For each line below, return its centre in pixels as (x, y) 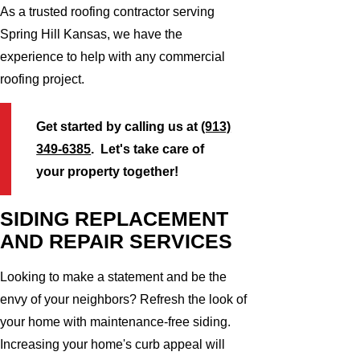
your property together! (108, 171)
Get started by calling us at (119, 126)
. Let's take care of (148, 149)
